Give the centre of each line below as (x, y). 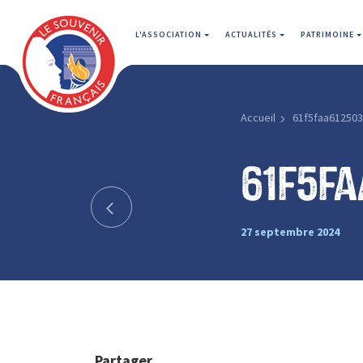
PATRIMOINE (329, 34)
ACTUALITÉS (252, 34)
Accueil (258, 117)
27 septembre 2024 (290, 231)
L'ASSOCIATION (170, 34)
